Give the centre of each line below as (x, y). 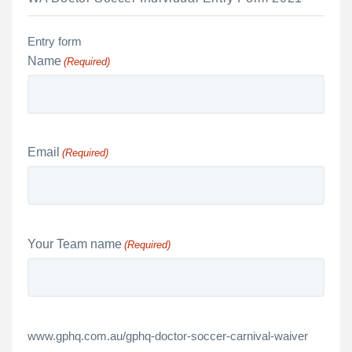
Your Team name (75, 244)
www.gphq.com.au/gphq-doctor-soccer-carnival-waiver (168, 336)
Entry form (55, 41)
